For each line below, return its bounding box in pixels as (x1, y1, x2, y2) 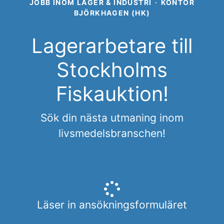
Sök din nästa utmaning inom (40, 111, 183, 124)
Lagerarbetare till (31, 33, 192, 58)
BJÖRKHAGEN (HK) (73, 8, 150, 17)
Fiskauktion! (55, 81, 168, 106)
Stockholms (56, 57, 167, 82)
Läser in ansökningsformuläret (37, 198, 187, 211)
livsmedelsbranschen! (58, 126, 165, 139)
